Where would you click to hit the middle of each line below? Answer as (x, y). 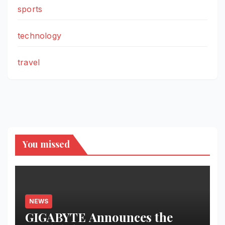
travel (29, 62)
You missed (46, 144)
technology (39, 35)
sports (30, 9)
